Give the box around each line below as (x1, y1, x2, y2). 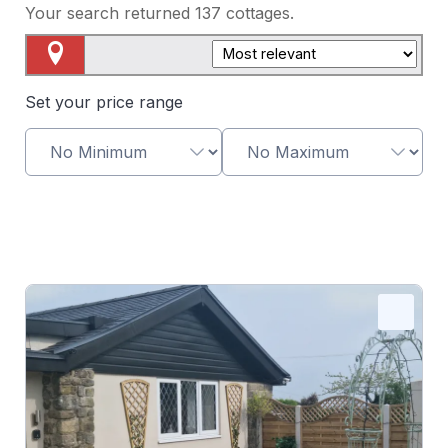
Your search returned (24, 3, 195, 24)
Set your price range (24, 91, 183, 112)
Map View (26, 73, 102, 94)
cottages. (225, 3, 294, 24)
